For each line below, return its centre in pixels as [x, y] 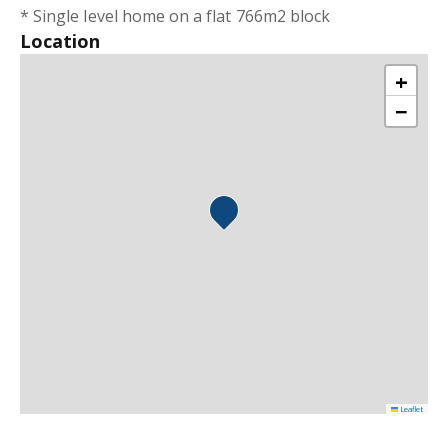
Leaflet [410, 409]
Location [60, 41]
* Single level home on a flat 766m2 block [175, 16]
